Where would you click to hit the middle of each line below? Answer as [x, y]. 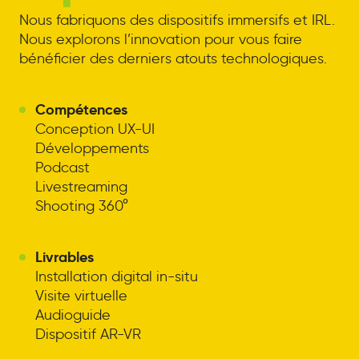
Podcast [62, 168]
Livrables [64, 257]
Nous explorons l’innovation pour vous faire [160, 40]
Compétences [81, 110]
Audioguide [73, 315]
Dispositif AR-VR [88, 335]
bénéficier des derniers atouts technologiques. [173, 59]
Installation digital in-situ [116, 277]
